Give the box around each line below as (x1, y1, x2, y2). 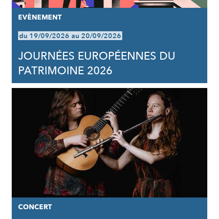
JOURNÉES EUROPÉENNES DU (18, 49, 175, 64)
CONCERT (18, 202, 52, 212)
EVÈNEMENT (18, 13, 62, 22)
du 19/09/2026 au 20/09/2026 (19, 31, 121, 41)
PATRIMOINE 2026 (18, 64, 112, 78)
